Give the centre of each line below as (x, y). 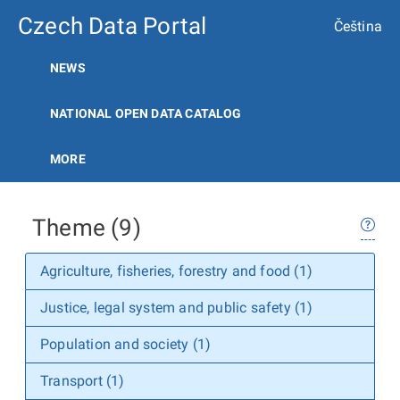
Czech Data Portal (112, 26)
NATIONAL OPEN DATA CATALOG (146, 113)
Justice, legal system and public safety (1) (177, 308)
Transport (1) (83, 381)
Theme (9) (87, 228)
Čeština (358, 26)
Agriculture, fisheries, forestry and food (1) (176, 271)
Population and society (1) (126, 344)
